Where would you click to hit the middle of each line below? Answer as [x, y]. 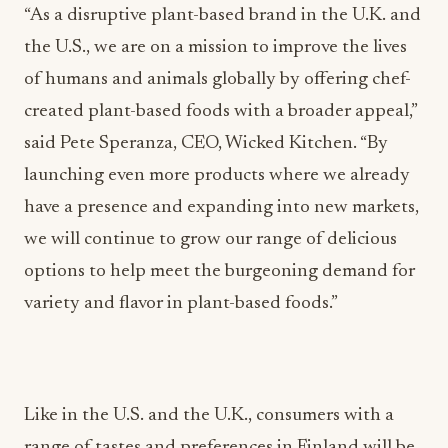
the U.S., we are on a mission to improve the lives [215, 47]
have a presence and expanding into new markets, [221, 207]
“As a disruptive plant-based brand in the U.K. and [222, 15]
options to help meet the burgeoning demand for [219, 271]
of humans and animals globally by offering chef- [217, 79]
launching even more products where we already [217, 175]
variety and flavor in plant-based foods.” [181, 303]
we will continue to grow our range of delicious [210, 239]
